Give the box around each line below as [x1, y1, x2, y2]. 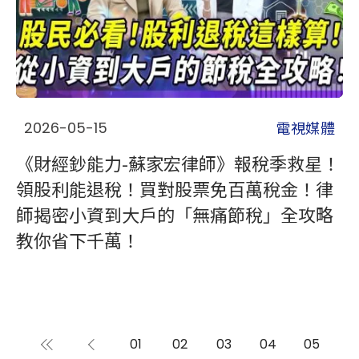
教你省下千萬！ [16, 227, 139, 252]
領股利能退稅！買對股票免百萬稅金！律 [16, 175, 333, 201]
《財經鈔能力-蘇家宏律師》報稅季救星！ [16, 150, 340, 175]
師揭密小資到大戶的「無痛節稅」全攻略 [16, 201, 333, 227]
